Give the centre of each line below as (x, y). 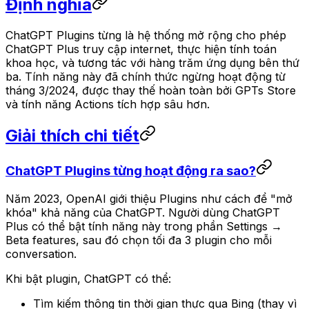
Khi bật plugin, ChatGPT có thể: (88, 279)
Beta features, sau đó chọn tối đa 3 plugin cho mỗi (139, 240)
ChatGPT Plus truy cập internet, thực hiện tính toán (141, 49)
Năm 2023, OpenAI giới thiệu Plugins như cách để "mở (149, 199)
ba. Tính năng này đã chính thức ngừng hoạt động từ (146, 76)
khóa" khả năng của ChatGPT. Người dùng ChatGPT (143, 213)
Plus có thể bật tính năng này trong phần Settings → (144, 227)
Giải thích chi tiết (72, 135)
